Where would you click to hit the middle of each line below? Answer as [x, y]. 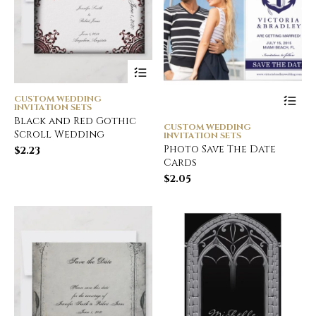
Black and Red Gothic [75, 121]
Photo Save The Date [220, 149]
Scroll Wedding [59, 135]
